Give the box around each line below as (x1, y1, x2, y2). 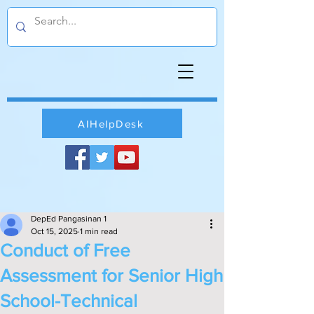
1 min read (80, 226, 118, 236)
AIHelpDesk (78, 117, 144, 130)
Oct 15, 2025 (31, 226, 78, 236)
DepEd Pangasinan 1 (31, 214, 107, 224)
